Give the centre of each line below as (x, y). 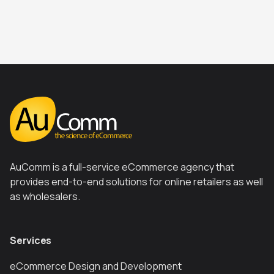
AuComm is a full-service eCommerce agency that (122, 167)
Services (31, 240)
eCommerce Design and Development (96, 266)
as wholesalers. (45, 196)
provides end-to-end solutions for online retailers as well (136, 181)
